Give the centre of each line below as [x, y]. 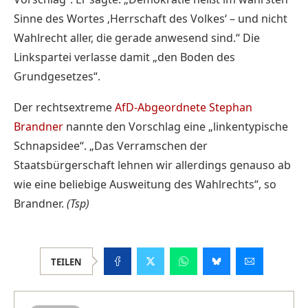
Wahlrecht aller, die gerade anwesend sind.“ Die [137, 37]
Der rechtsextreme [64, 107]
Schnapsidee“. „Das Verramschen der [111, 145]
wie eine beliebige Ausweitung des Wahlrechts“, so [145, 184]
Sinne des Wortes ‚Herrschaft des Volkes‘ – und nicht [151, 18]
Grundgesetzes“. [57, 76]
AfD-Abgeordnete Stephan [184, 107]
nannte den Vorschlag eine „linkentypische [176, 126]
